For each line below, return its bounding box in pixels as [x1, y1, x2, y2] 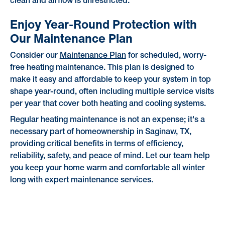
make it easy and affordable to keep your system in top [10, 76, 211, 84]
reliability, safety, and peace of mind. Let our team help [10, 153, 210, 160]
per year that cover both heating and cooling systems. [10, 100, 206, 108]
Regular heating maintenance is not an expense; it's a [10, 117, 205, 124]
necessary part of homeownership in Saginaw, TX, [10, 129, 191, 136]
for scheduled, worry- [126, 52, 206, 60]
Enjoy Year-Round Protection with [10, 15, 197, 33]
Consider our [10, 52, 60, 60]
